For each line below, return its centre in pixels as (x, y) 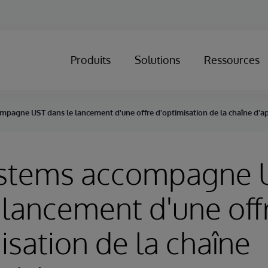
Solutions (157, 60)
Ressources (232, 60)
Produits (91, 60)
